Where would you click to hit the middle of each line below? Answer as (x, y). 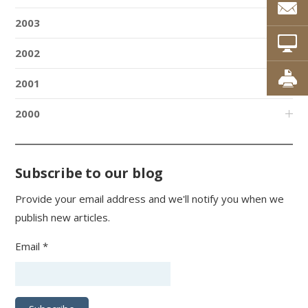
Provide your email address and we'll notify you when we (150, 198)
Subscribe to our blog (89, 173)
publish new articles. (63, 217)
